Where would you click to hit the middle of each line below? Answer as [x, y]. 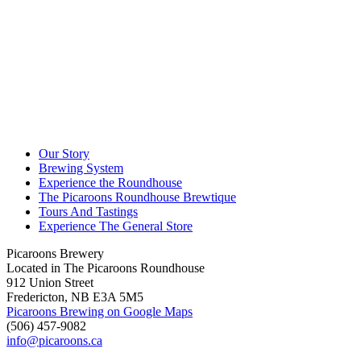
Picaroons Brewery [55, 254]
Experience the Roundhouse [110, 183]
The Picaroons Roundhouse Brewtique [137, 197]
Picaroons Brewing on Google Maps [100, 312]
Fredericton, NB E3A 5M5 [75, 297]
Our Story [64, 154]
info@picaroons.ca [54, 341]
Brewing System [81, 168]
